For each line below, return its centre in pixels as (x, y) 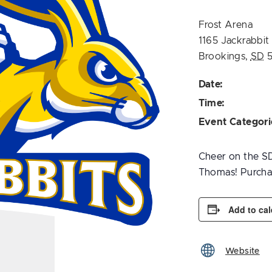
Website (242, 251)
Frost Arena (225, 25)
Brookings (222, 56)
